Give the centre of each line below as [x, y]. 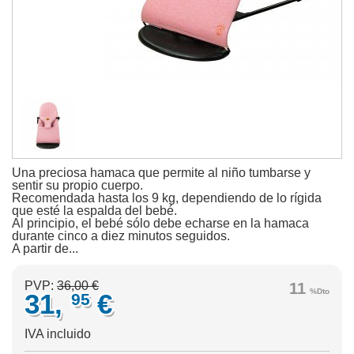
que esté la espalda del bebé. [94, 211]
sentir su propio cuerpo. [77, 185]
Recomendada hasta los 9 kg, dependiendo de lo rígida [167, 198]
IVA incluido [58, 334]
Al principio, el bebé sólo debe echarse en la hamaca [160, 223]
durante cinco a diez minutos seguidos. [121, 236]
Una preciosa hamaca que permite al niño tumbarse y [161, 173]
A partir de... [45, 249]
